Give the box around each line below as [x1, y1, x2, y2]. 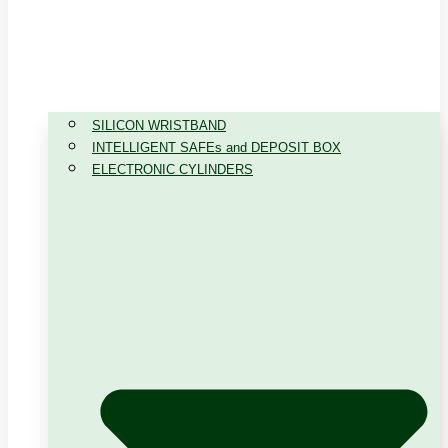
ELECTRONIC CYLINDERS [92, 162, 253, 178]
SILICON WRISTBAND [92, 118, 226, 134]
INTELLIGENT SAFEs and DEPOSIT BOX [92, 140, 341, 156]
